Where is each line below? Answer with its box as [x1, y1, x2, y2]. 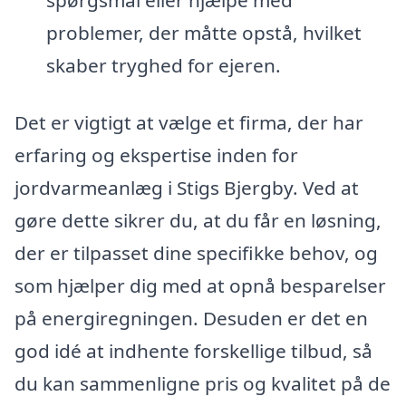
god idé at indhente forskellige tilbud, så [14, 338, 372, 364]
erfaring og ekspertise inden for [14, 142, 298, 169]
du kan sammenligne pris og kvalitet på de [14, 371, 391, 397]
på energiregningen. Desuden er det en [14, 305, 368, 332]
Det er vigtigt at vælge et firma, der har [14, 110, 363, 136]
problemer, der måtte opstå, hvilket [45, 19, 362, 45]
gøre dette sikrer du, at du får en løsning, [14, 208, 382, 234]
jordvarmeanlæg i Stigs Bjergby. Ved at [14, 175, 359, 201]
